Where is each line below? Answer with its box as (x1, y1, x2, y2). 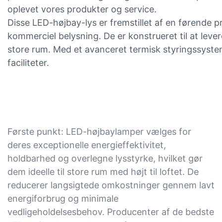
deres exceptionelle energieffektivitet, (7, 140, 166, 151)
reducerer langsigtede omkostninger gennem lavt (7, 180, 215, 191)
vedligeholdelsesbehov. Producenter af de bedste (7, 207, 214, 218)
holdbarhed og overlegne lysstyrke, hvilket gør (7, 153, 203, 164)
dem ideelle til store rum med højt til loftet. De (7, 166, 199, 177)
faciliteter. (7, 57, 49, 68)
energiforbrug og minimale (7, 193, 118, 204)
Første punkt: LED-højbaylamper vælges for (7, 126, 191, 137)
